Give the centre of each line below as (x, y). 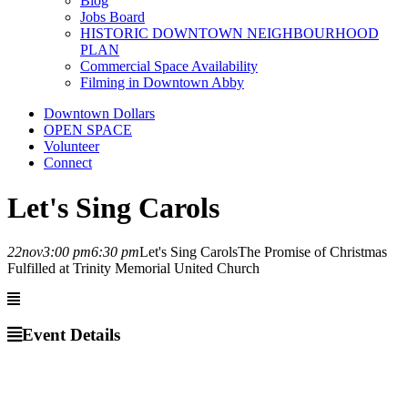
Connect (68, 163)
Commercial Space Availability (169, 66)
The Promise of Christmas (312, 252)
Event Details (71, 334)
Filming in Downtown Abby (162, 83)
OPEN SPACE (88, 130)
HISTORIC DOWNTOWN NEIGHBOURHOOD (229, 34)
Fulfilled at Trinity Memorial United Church (133, 269)
